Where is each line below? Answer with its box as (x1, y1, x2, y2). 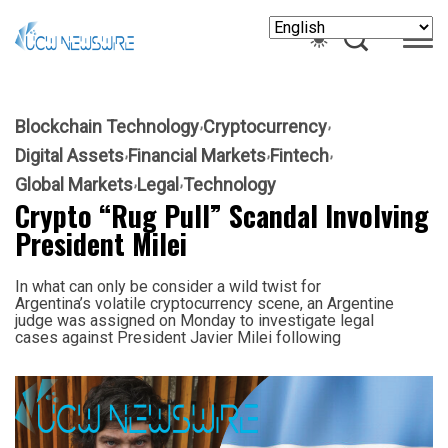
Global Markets (15, 173, 133, 195)
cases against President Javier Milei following (15, 327, 341, 347)
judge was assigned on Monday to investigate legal (15, 310, 374, 330)
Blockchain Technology (15, 115, 199, 137)
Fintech (270, 144, 329, 166)
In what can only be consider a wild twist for (15, 276, 321, 296)
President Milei (15, 222, 187, 264)
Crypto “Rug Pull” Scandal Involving (15, 194, 429, 236)
